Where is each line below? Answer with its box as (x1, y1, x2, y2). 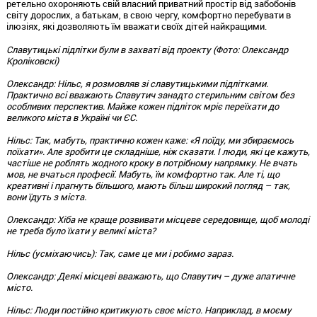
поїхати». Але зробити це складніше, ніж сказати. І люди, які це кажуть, (6, 144, 310, 158)
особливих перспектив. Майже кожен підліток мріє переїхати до (6, 99, 279, 113)
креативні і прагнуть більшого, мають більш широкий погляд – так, (6, 178, 290, 192)
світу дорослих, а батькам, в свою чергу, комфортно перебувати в (6, 8, 291, 21)
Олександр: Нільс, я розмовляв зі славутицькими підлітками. (6, 76, 268, 90)
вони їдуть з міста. (6, 190, 86, 203)
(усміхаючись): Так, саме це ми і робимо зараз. (31, 246, 234, 260)
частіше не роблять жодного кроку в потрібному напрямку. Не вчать (6, 156, 297, 169)
